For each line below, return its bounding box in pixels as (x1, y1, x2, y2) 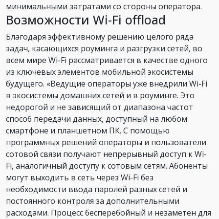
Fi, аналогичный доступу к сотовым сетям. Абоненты (6, 160, 208, 171)
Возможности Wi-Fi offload (6, 11, 166, 28)
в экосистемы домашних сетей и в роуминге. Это (6, 89, 195, 101)
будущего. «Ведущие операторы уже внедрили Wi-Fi (6, 78, 207, 89)
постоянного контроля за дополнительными (6, 195, 179, 206)
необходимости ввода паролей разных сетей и (6, 183, 187, 195)
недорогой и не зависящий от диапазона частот (6, 101, 193, 112)
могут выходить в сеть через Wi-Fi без (6, 172, 153, 183)
